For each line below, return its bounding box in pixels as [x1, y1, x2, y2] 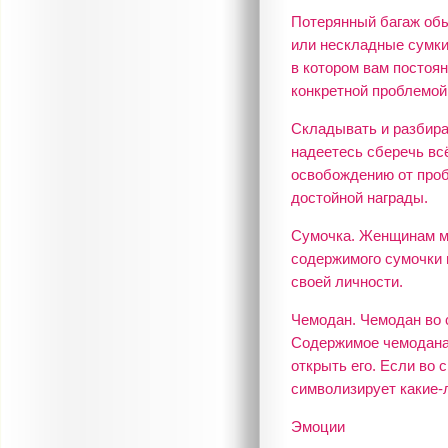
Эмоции [290, 418, 345, 435]
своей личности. [290, 273, 403, 290]
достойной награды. [290, 189, 428, 206]
